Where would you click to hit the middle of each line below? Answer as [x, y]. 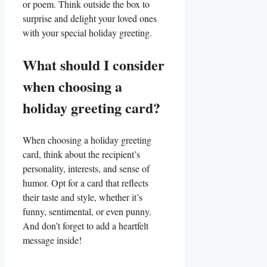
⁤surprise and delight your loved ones [90, 18]
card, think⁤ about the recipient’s [81, 154]
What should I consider [94, 65]
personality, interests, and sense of [86, 168]
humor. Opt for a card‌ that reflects [86, 183]
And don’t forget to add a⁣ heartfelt [86, 226]
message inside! [52, 240]
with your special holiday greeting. [87, 32]
